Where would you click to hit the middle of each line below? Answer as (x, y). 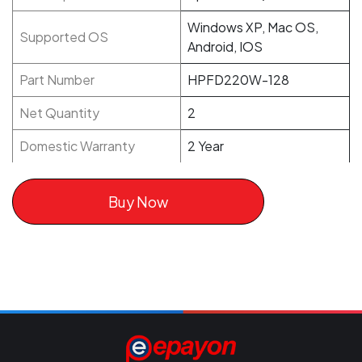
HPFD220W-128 (238, 80)
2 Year (206, 146)
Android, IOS (225, 46)
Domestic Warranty (77, 146)
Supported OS (64, 37)
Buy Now (138, 202)
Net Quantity (59, 113)
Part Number (57, 80)
